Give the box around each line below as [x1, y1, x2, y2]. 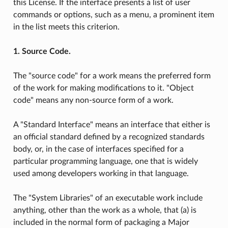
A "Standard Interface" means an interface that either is [13, 120, 210, 129]
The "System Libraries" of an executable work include [13, 193, 203, 202]
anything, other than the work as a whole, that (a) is [13, 206, 196, 214]
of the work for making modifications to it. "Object [13, 83, 194, 92]
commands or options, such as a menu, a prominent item [13, 10, 214, 19]
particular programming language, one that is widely [13, 157, 198, 165]
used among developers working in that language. [13, 169, 189, 178]
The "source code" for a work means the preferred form [13, 71, 211, 80]
